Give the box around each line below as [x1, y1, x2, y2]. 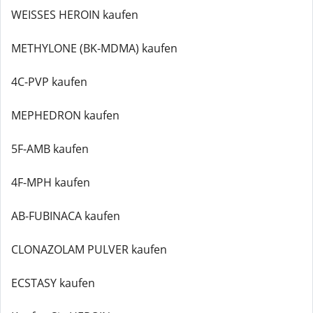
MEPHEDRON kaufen [11, 108, 119, 123]
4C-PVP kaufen [11, 74, 87, 89]
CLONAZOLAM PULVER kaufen [11, 242, 167, 257]
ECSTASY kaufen [11, 275, 95, 291]
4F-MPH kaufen [11, 175, 90, 190]
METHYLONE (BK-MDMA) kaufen [11, 41, 177, 56]
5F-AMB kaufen [11, 141, 89, 156]
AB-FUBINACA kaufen [11, 208, 120, 224]
